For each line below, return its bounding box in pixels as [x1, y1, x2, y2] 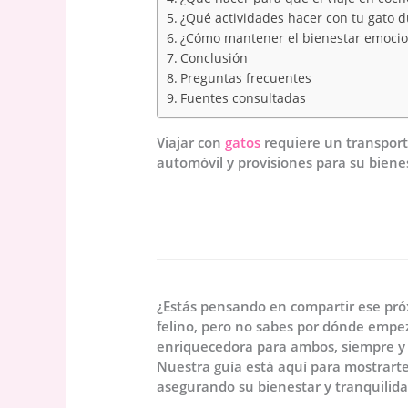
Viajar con [157, 133, 226, 152]
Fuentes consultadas [179, 90, 306, 107]
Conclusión [179, 50, 248, 67]
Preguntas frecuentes [179, 70, 311, 87]
